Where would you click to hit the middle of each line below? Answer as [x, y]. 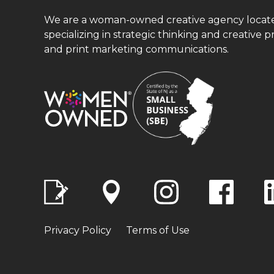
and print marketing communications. [136, 49]
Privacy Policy [78, 230]
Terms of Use [158, 230]
